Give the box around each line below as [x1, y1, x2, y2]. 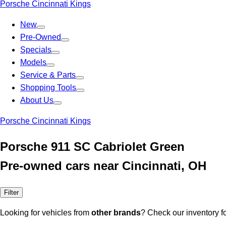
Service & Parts [20, 71, 76, 79]
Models [20, 58, 46, 67]
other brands [91, 208, 141, 217]
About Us [20, 96, 53, 104]
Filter [4, 188, 19, 196]
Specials [20, 45, 51, 54]
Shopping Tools [20, 83, 76, 92]
